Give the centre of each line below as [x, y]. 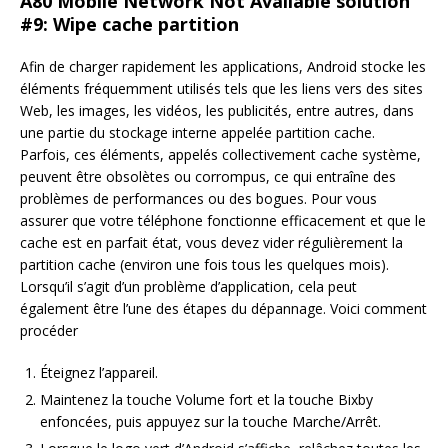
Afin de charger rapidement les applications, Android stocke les [223, 67]
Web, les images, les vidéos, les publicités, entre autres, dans [217, 111]
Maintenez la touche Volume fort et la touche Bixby [206, 400]
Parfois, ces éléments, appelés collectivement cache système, [220, 155]
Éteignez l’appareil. [99, 373]
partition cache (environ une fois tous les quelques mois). [204, 265]
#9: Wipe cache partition [129, 24]
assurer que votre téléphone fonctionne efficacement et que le [223, 221]
